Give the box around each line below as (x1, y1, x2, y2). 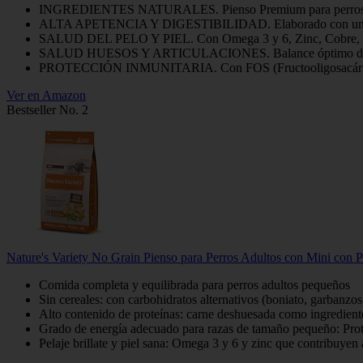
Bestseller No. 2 (6, 102, 88, 117)
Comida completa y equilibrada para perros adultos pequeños (39, 277, 350, 292)
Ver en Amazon (6, 88, 86, 102)
